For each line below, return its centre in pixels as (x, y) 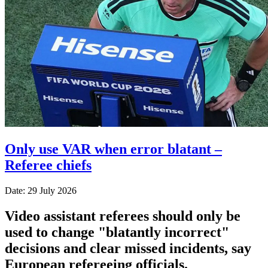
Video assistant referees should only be (123, 216)
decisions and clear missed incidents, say (128, 248)
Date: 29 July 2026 (41, 190)
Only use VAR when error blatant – (113, 149)
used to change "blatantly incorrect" (117, 232)
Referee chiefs (48, 165)
